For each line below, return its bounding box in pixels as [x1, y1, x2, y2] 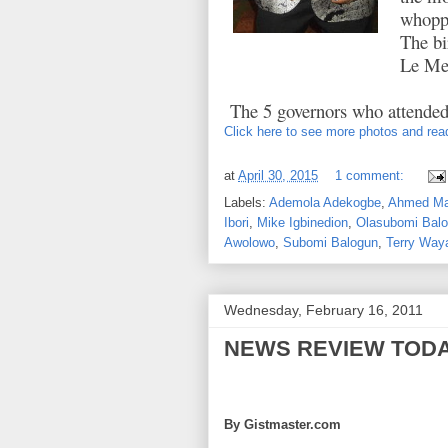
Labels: [224, 194, 269, 210]
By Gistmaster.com [224, 416, 341, 432]
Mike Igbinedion [257, 214, 348, 230]
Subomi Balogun [283, 234, 378, 250]
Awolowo [224, 234, 275, 250]
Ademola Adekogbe [269, 194, 381, 210]
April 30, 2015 [238, 167, 318, 183]
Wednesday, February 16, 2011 [224, 301, 423, 318]
